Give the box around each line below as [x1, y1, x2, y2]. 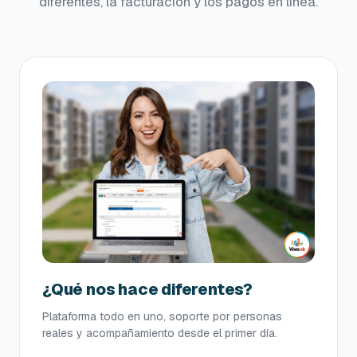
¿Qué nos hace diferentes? [42, 279, 253, 300]
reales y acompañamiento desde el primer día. [42, 326, 277, 341]
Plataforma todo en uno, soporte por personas [42, 309, 282, 324]
